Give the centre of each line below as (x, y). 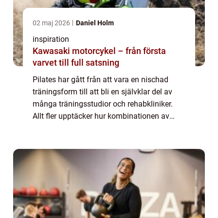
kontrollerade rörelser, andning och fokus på (108, 128)
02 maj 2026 (52, 23)
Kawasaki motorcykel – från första (99, 51)
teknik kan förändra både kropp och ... (97, 141)
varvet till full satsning (76, 63)
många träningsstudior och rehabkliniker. (103, 104)
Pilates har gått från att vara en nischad (100, 80)
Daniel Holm (95, 23)
